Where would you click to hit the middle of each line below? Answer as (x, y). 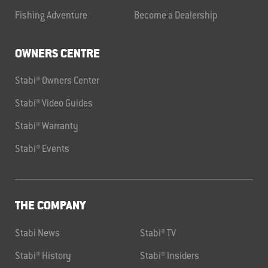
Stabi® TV (158, 234)
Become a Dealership (176, 16)
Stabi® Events (42, 150)
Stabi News (37, 234)
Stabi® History (43, 256)
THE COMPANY (50, 207)
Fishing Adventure (51, 16)
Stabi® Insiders (170, 256)
